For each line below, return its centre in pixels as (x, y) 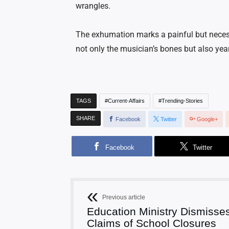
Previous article (124, 198)
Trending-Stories (182, 101)
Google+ (207, 119)
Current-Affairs (126, 101)
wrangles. (93, 6)
